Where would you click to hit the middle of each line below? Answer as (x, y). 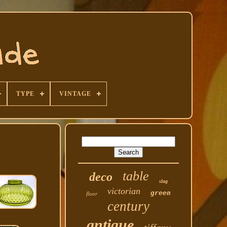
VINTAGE (75, 94)
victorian (124, 191)
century (129, 206)
